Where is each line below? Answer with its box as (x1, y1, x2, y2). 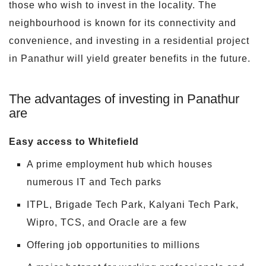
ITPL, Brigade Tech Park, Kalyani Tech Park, (27, 199, 239, 210)
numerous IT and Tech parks (27, 176, 161, 187)
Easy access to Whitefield (9, 136, 139, 147)
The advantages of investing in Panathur (9, 91, 239, 106)
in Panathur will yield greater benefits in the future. (9, 53, 251, 64)
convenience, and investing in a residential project (9, 35, 249, 46)
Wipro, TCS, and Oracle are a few (27, 217, 187, 227)
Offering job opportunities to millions (27, 239, 200, 250)
